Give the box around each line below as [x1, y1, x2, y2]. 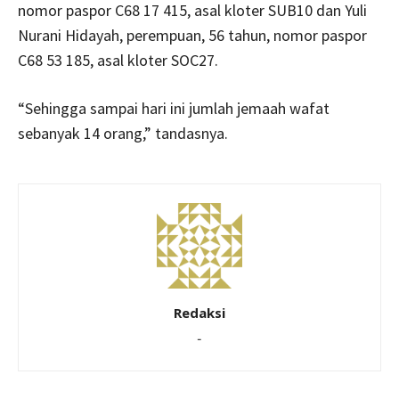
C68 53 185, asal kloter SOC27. [18, 49, 218, 70]
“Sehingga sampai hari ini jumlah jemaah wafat [18, 97, 330, 118]
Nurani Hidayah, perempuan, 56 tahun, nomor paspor [18, 24, 367, 45]
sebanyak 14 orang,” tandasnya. [18, 122, 228, 143]
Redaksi [174, 303, 225, 322]
